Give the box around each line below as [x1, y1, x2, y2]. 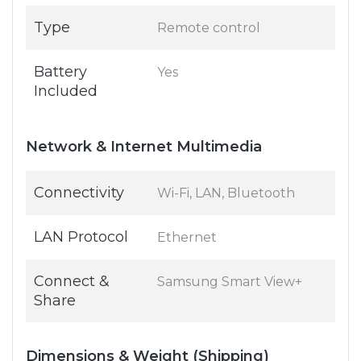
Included [34, 82, 98, 101]
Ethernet [157, 230, 217, 246]
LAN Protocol [34, 228, 128, 247]
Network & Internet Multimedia [26, 138, 262, 156]
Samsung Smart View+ [157, 274, 302, 290]
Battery [34, 63, 87, 81]
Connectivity [34, 184, 124, 202]
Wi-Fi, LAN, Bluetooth [157, 185, 295, 201]
